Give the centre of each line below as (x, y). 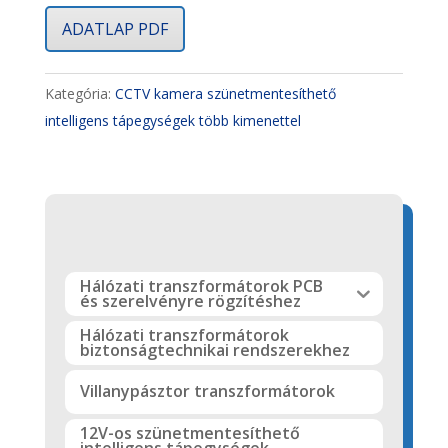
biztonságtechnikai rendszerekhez (214, 349)
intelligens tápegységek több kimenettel (172, 121)
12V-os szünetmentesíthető (189, 432)
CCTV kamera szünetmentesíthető (225, 94)
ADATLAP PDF (114, 29)
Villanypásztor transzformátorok (207, 391)
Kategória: (79, 94)
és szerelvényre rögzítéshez (190, 300)
